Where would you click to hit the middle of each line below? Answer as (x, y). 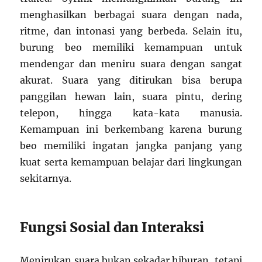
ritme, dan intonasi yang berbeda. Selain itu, (131, 31)
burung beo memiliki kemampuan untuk (131, 47)
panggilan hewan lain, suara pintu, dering (131, 96)
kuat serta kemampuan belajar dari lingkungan (131, 162)
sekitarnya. (46, 178)
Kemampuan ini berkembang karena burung (131, 129)
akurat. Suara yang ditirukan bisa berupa (131, 80)
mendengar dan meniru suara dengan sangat (131, 63)
